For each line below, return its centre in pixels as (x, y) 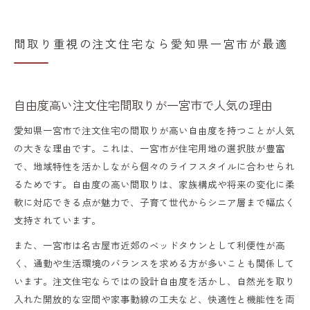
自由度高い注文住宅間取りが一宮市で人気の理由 (143, 104)
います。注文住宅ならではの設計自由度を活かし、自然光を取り (154, 281)
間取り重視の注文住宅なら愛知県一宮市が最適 (152, 43)
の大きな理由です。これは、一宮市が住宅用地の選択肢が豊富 (149, 148)
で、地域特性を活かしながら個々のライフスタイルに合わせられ (154, 166)
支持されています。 (57, 220)
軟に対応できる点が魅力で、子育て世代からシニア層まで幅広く (154, 202)
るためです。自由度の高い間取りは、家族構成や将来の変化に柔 (154, 184)
